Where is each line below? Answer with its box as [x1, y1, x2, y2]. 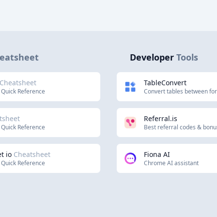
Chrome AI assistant [144, 159, 199, 167]
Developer [130, 51, 174, 63]
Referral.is [144, 114, 177, 123]
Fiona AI [144, 150, 170, 159]
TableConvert [144, 78, 186, 87]
